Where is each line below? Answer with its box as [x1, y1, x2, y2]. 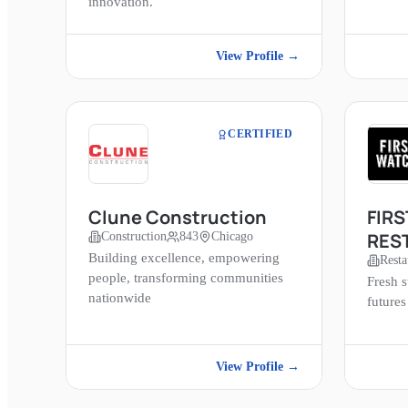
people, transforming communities [88, 270, 283, 286]
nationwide [88, 291, 151, 306]
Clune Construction [88, 205, 267, 230]
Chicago [211, 229, 253, 244]
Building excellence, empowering [88, 250, 280, 266]
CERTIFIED [228, 127, 292, 141]
